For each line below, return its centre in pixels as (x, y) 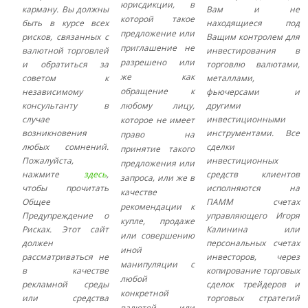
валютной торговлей (66, 51)
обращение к (158, 91)
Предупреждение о (66, 216)
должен (38, 243)
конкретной (145, 293)
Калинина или (253, 229)
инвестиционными (246, 119)
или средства (66, 298)
